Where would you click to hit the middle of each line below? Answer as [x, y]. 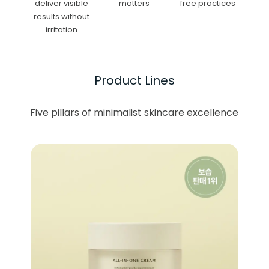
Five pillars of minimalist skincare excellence [134, 112]
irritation [61, 29]
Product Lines [134, 80]
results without [61, 16]
